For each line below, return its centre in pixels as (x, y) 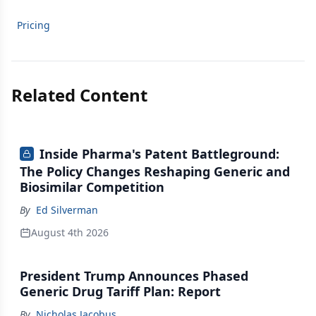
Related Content (79, 95)
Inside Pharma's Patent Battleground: (159, 154)
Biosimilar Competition (92, 187)
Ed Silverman (67, 210)
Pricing (34, 25)
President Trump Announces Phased (134, 276)
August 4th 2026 (70, 233)
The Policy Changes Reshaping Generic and (155, 172)
